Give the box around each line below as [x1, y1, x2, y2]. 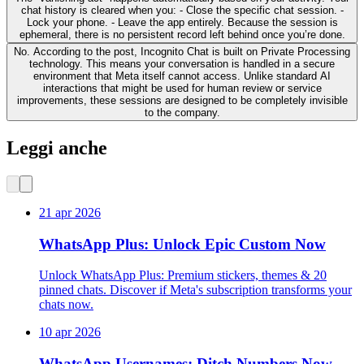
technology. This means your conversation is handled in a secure [29, 58, 335, 71]
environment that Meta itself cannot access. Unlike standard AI [33, 70, 331, 83]
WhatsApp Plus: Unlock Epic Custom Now [39, 235, 326, 253]
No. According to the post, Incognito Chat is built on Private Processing [14, 45, 350, 58]
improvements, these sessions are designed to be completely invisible [16, 94, 348, 107]
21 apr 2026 [39, 205, 101, 219]
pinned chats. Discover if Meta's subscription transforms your [39, 283, 352, 297]
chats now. [39, 297, 93, 312]
